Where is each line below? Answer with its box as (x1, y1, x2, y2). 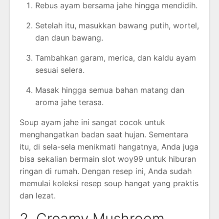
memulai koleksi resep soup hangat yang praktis (20, 178, 198, 188)
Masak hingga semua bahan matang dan (35, 85, 184, 95)
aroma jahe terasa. (35, 97, 104, 107)
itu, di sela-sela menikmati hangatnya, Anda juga (20, 141, 198, 152)
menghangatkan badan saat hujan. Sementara (20, 129, 188, 139)
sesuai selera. (35, 65, 85, 75)
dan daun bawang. (35, 32, 103, 43)
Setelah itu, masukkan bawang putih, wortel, (35, 20, 199, 30)
